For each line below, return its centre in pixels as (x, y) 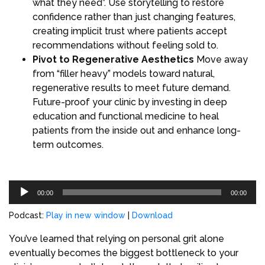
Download (152, 215)
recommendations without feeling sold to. (125, 45)
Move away (221, 59)
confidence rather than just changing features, (134, 17)
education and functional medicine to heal (126, 116)
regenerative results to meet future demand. (132, 88)
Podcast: (28, 215)
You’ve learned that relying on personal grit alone (117, 239)
